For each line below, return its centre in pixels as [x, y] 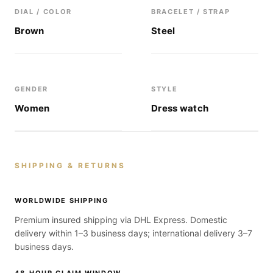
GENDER [31, 89]
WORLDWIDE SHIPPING [62, 200]
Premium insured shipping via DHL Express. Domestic [121, 220]
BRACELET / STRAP [191, 12]
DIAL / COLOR [43, 12]
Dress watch [180, 108]
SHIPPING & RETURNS [70, 165]
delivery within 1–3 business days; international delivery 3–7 [133, 233]
